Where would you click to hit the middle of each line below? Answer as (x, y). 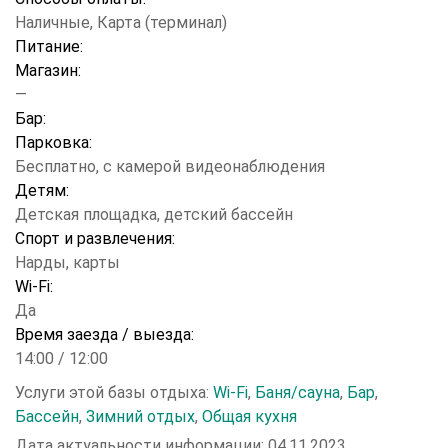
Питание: (49, 46)
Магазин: (48, 70)
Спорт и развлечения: (95, 238)
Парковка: (53, 142)
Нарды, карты (67, 262)
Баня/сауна (297, 392)
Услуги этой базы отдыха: (114, 392)
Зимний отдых (140, 416)
